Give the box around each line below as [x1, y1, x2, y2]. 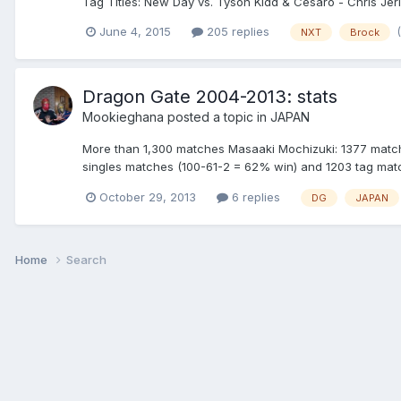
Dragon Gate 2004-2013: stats [82, 86, 337, 108]
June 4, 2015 [99, 24, 171, 39]
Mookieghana [82, 109, 164, 125]
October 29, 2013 [99, 190, 196, 205]
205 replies [203, 24, 269, 39]
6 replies [228, 190, 280, 205]
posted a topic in [164, 109, 270, 125]
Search [66, 252, 107, 267]
